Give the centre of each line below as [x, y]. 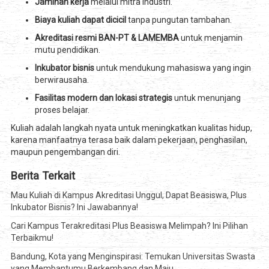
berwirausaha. [62, 80]
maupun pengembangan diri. [65, 152]
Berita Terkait [43, 175]
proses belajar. [62, 110]
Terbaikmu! [32, 237]
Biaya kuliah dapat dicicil [80, 20]
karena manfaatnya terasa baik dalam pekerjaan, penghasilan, [129, 140]
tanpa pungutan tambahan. [179, 20]
